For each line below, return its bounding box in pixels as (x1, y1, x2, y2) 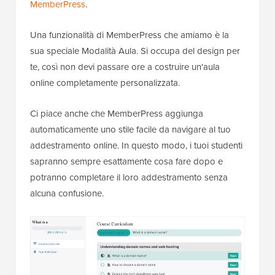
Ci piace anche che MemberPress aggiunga (30, 107, 203, 121)
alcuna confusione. (30, 187, 104, 201)
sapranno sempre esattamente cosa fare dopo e (30, 155, 223, 169)
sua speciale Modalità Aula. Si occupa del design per (30, 44, 240, 58)
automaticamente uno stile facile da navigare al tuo (30, 123, 231, 137)
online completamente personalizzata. (30, 76, 180, 90)
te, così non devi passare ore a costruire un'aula (30, 60, 220, 74)
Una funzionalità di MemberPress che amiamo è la (30, 28, 229, 42)
